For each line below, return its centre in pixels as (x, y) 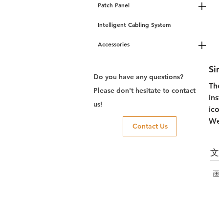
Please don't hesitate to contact (145, 90)
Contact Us (150, 126)
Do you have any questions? (139, 77)
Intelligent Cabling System (134, 24)
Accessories (113, 44)
